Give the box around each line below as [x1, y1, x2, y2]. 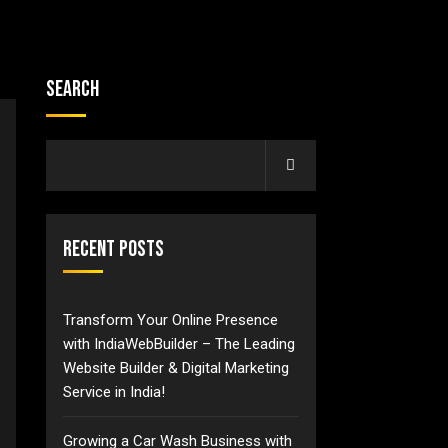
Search [46, 76, 100, 103]
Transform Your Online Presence [63, 311, 279, 329]
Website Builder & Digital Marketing [63, 359, 290, 377]
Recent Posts [63, 236, 165, 263]
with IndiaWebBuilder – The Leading [63, 335, 296, 353]
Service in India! [63, 383, 166, 401]
